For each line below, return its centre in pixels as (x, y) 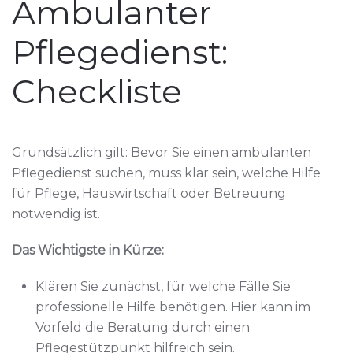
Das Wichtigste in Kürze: (88, 250)
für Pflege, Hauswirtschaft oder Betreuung (149, 193)
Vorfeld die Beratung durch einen (143, 327)
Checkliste (97, 91)
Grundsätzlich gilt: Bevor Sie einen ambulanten (162, 152)
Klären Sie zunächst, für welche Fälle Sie (163, 286)
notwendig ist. (56, 214)
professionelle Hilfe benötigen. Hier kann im (173, 307)
